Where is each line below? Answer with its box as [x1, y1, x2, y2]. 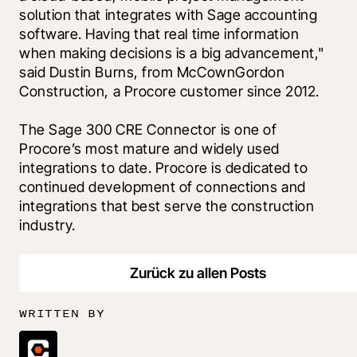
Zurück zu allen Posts [129, 265, 266, 282]
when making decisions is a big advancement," [19, 45, 324, 62]
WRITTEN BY [19, 304, 105, 322]
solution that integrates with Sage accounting [19, 6, 318, 24]
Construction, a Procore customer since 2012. [19, 83, 324, 100]
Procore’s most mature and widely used [19, 140, 280, 158]
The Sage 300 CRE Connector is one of [19, 121, 277, 139]
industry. [19, 217, 76, 234]
